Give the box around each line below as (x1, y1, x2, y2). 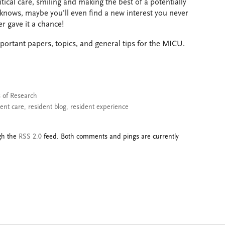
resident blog (28, 103, 66, 111)
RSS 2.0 (19, 133, 42, 141)
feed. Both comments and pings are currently (42, 133, 179, 141)
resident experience (70, 103, 129, 111)
